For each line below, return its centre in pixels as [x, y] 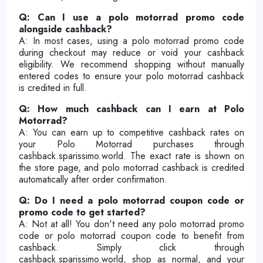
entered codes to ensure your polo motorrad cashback [131, 76]
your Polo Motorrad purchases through [131, 144]
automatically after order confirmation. [93, 179]
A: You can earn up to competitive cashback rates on [131, 132]
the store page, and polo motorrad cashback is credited [131, 168]
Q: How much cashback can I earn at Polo [131, 109]
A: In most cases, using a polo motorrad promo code [131, 41]
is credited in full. [53, 88]
